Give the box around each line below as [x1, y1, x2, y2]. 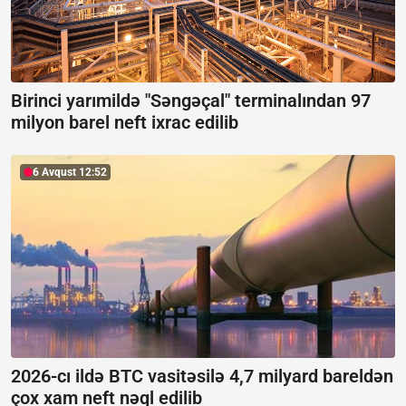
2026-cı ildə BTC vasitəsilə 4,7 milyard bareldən [11, 365, 393, 387]
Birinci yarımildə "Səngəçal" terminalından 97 [11, 89, 371, 111]
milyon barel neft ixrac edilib [11, 111, 238, 133]
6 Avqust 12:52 [33, 165, 107, 179]
